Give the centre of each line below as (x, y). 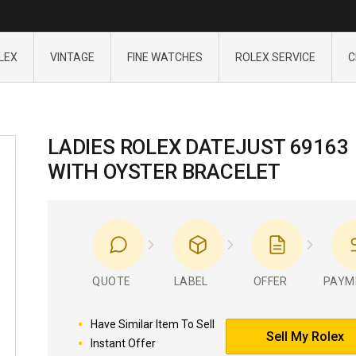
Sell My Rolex (305, 337)
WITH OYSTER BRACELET (164, 172)
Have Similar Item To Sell (152, 324)
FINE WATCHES (164, 57)
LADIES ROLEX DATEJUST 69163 (198, 147)
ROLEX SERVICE (275, 57)
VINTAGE (72, 57)
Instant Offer (123, 343)
